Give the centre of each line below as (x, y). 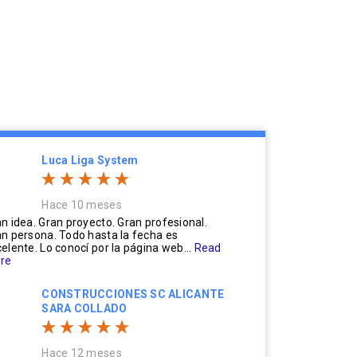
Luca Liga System (90, 160)
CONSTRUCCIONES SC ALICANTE (133, 294)
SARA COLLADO (84, 308)
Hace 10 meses (82, 205)
